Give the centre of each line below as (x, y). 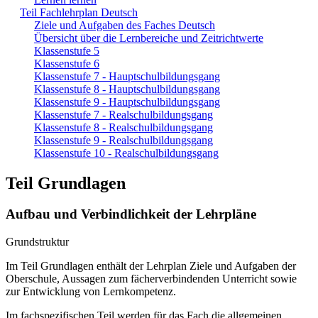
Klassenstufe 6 (67, 63)
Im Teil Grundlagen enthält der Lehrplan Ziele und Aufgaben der (151, 266)
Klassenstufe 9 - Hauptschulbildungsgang (127, 102)
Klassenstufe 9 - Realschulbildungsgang (124, 140)
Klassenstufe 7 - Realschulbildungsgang (124, 114)
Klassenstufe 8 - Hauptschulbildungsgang (127, 89)
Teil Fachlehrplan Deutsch (79, 12)
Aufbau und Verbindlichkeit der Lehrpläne (131, 214)
